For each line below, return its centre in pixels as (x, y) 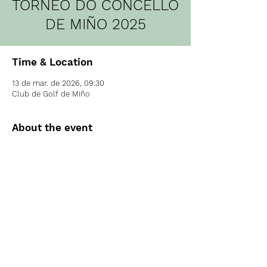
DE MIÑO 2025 (95, 24)
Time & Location (52, 62)
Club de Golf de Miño (51, 94)
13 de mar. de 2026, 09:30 (58, 83)
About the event (52, 128)
